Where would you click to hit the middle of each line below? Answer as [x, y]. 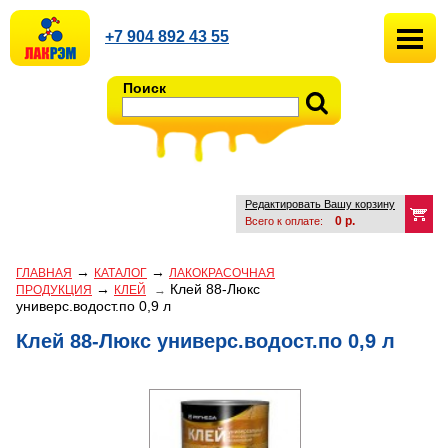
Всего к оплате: [285, 221]
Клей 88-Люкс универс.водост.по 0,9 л [205, 341]
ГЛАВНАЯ [44, 273]
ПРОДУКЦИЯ [54, 290]
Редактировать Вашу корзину [320, 204]
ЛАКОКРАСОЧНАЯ [222, 273]
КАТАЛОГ [120, 273]
